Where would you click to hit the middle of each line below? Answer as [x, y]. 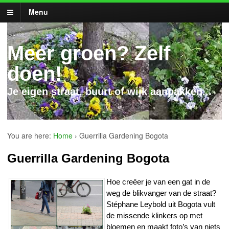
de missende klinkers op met [154, 215]
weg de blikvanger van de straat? [161, 193]
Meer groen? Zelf [89, 53]
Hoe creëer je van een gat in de [158, 181]
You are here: [29, 136]
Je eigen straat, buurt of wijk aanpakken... [109, 92]
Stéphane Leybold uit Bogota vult [161, 204]
